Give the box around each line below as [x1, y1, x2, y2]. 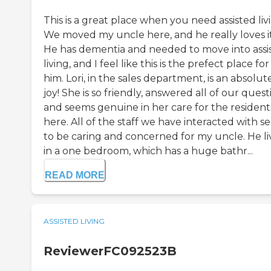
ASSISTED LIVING [44, 217, 105, 226]
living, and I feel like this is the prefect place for [44, 58, 269, 70]
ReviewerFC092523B [44, 244, 177, 259]
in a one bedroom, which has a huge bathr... [44, 145, 253, 157]
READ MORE [45, 170, 105, 181]
